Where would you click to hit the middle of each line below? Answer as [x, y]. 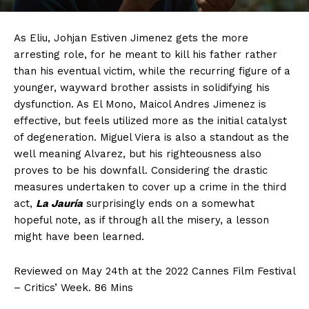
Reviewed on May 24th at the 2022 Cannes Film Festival [154, 271]
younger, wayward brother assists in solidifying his [142, 87]
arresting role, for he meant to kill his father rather [146, 54]
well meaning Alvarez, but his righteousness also [138, 153]
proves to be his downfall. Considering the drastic [141, 170]
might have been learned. [79, 236]
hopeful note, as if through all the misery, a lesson [141, 220]
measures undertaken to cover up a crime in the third [150, 187]
